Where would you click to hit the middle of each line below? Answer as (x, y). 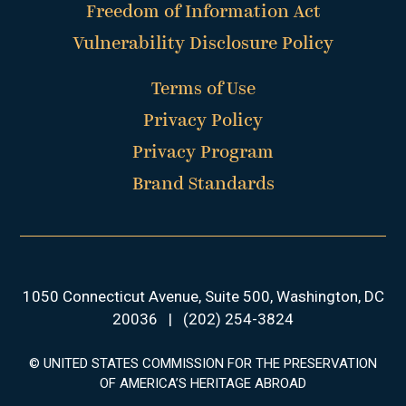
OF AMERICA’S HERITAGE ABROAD (203, 384)
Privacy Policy (203, 122)
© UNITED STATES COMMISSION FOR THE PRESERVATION (203, 364)
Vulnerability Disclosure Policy (203, 45)
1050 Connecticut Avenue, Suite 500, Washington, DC (203, 297)
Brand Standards (203, 185)
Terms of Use (203, 90)
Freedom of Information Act (203, 13)
